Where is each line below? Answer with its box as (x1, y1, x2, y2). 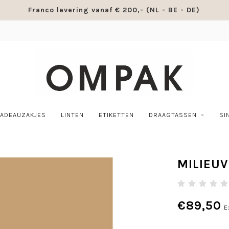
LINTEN (60, 111, 84, 119)
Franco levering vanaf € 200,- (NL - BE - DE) (28, 6, 200, 14)
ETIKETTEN (98, 111, 134, 119)
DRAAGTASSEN (148, 111, 197, 119)
